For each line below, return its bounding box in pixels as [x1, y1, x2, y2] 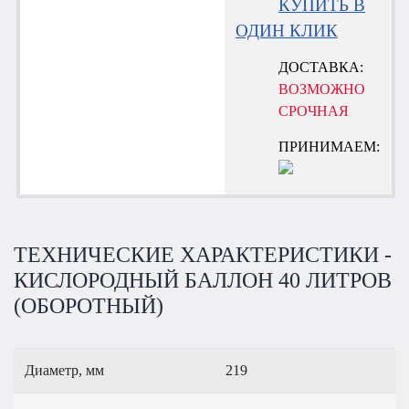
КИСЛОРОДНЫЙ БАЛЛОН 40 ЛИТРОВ [14, 267, 392, 292]
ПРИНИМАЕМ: [278, 138, 381, 154]
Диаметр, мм [25, 362, 104, 378]
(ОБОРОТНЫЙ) [14, 293, 163, 318]
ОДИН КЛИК [235, 20, 338, 40]
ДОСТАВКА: [278, 59, 364, 76]
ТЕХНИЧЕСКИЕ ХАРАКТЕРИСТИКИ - [14, 242, 392, 267]
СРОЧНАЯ [278, 103, 350, 120]
